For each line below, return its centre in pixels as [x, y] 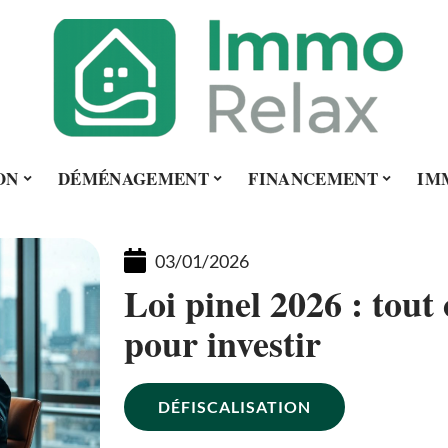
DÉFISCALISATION [235, 406]
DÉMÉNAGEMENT [133, 178]
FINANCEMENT [313, 178]
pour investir [223, 343]
